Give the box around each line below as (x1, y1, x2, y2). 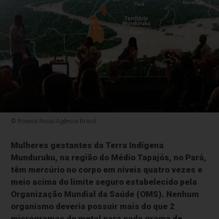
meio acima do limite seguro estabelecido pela (11, 177, 197, 187)
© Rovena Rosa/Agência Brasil (11, 117, 97, 125)
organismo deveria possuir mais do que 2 (11, 201, 175, 212)
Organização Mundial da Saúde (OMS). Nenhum (11, 189, 199, 199)
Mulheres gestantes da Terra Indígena (11, 140, 164, 151)
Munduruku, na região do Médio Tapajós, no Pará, (11, 153, 207, 163)
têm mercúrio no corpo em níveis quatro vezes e (11, 165, 203, 175)
